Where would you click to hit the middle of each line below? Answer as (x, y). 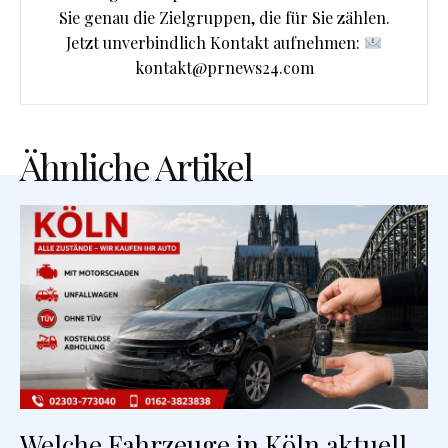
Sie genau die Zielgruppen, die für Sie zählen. (224, 18)
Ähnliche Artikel (136, 166)
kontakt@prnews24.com (224, 68)
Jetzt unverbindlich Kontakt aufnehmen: (214, 43)
